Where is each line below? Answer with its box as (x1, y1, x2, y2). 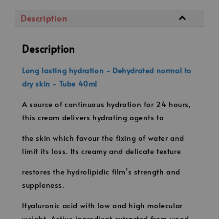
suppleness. (22, 179, 65, 190)
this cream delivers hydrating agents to (22, 111, 164, 122)
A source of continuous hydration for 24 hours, (22, 98, 191, 109)
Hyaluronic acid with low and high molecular (22, 199, 183, 210)
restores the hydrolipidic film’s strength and (22, 166, 181, 176)
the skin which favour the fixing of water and (22, 132, 185, 143)
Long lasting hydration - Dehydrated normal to (22, 65, 192, 75)
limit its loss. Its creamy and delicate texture (22, 145, 181, 156)
